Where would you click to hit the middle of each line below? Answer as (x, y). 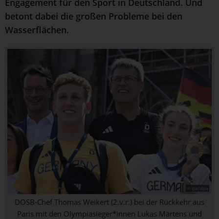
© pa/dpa (197, 188)
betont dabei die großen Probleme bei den (94, 16)
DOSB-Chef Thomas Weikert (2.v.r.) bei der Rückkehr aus (109, 202)
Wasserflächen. (37, 30)
